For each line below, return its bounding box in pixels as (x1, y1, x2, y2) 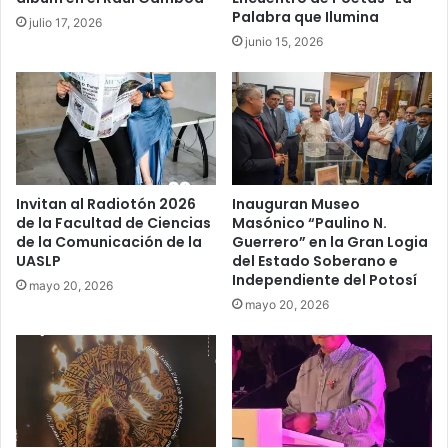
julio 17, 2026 (29, 15, 102, 31)
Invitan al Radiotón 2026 (16, 194, 196, 214)
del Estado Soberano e (232, 251, 398, 271)
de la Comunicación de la (16, 232, 202, 252)
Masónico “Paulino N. (232, 213, 387, 233)
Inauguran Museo (232, 194, 360, 214)
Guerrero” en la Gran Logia (232, 232, 428, 252)
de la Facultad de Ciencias (16, 213, 211, 233)
